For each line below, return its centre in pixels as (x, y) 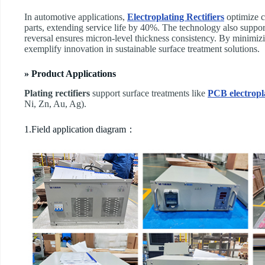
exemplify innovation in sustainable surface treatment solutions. (142, 49)
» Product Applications (70, 74)
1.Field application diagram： (80, 129)
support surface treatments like (149, 93)
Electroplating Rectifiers (176, 17)
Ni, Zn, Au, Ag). (55, 104)
